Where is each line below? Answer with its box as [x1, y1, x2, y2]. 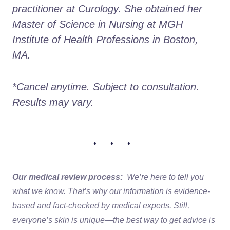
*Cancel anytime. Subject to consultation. [12, 81, 199, 92]
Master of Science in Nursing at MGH [12, 18, 183, 30]
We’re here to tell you [127, 172, 204, 181]
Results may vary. [12, 96, 94, 108]
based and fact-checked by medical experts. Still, [12, 201, 189, 210]
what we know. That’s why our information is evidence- [12, 186, 210, 196]
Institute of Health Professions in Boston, [12, 33, 198, 45]
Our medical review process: [12, 172, 123, 181]
